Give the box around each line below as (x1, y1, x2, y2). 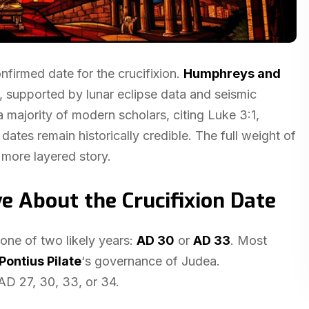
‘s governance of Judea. (81, 254, 220, 268)
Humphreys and (183, 66, 281, 81)
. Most (230, 233, 267, 248)
